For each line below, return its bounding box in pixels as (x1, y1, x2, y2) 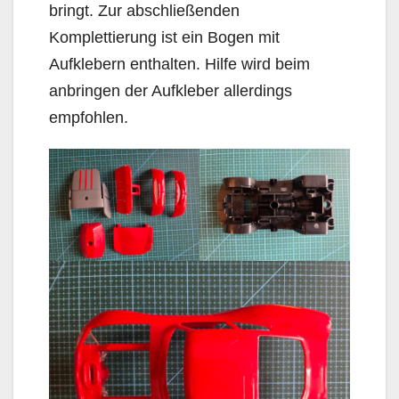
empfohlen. (49, 108, 128, 126)
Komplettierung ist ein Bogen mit (49, 28, 280, 46)
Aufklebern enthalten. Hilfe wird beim (49, 54, 310, 73)
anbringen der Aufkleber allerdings (49, 81, 292, 100)
